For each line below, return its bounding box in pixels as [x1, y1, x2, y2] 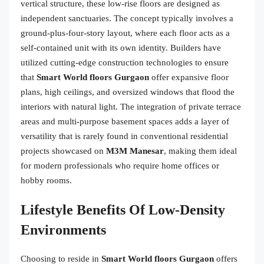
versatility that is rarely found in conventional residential [21, 131, 228, 141]
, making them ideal [164, 146, 237, 156]
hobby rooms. [21, 175, 72, 185]
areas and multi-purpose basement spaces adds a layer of [21, 116, 229, 126]
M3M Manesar [106, 146, 164, 156]
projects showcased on [21, 146, 106, 156]
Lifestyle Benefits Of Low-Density [21, 202, 225, 217]
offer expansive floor [149, 72, 229, 82]
